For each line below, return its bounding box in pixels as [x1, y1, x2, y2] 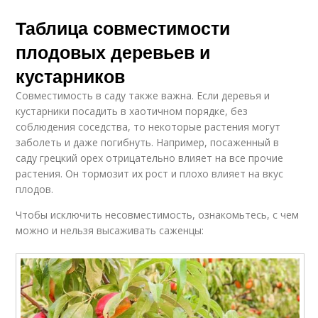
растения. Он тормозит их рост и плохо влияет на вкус [16, 166, 284, 180]
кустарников [16, 62, 126, 89]
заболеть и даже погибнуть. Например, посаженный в [16, 135, 280, 149]
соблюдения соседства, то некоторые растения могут [16, 119, 281, 133]
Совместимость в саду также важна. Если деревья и [16, 88, 270, 102]
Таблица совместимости [16, 14, 231, 40]
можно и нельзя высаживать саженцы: [16, 223, 204, 237]
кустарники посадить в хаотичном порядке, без [16, 104, 248, 118]
